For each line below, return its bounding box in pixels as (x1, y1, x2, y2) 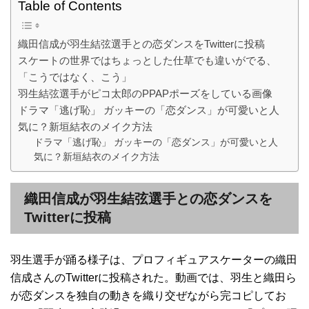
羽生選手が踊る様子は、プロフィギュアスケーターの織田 (10, 254, 297, 266)
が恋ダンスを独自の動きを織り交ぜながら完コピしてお (10, 290, 286, 302)
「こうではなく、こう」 (18, 71, 132, 83)
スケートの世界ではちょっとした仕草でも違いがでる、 (18, 54, 277, 67)
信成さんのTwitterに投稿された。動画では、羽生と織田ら (10, 272, 297, 284)
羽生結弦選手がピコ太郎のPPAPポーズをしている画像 (18, 88, 272, 100)
